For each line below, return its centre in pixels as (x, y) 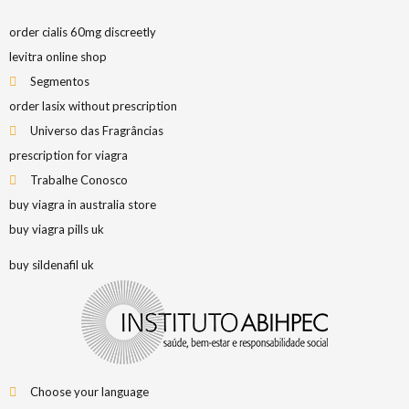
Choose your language (89, 392)
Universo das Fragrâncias (96, 131)
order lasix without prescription (93, 106)
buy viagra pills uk (57, 229)
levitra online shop (58, 57)
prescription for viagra (68, 155)
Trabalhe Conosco (79, 180)
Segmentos (59, 81)
